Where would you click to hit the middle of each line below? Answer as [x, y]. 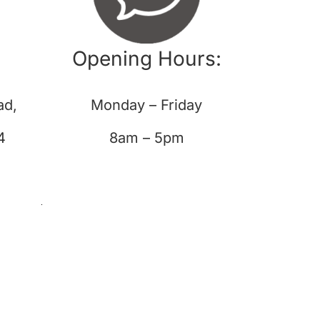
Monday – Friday [146, 105]
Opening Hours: [146, 59]
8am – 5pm [146, 138]
